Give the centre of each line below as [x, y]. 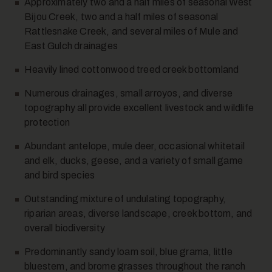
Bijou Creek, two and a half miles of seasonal [121, 17]
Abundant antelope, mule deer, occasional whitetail [135, 146]
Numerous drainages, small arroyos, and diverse [129, 93]
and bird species [66, 175]
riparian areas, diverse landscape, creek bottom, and [138, 213]
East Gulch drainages [71, 46]
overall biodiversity [79, 228]
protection [47, 122]
